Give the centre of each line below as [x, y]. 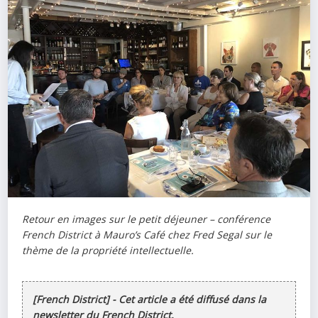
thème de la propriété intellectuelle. [108, 251]
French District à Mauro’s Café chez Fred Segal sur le [147, 235]
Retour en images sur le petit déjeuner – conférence [147, 219]
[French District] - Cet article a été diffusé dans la [150, 300]
